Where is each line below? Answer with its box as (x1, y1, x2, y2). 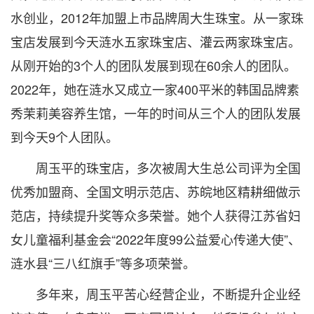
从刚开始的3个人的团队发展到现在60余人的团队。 (11, 56, 296, 74)
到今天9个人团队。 (11, 128, 118, 146)
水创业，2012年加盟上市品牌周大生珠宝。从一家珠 (11, 8, 303, 27)
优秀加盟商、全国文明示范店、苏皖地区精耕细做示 (11, 182, 301, 200)
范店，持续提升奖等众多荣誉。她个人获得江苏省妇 (11, 206, 301, 224)
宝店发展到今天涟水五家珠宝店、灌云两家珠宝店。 (11, 32, 301, 50)
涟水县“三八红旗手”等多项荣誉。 (11, 254, 196, 272)
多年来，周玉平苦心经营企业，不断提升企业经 (11, 285, 301, 303)
